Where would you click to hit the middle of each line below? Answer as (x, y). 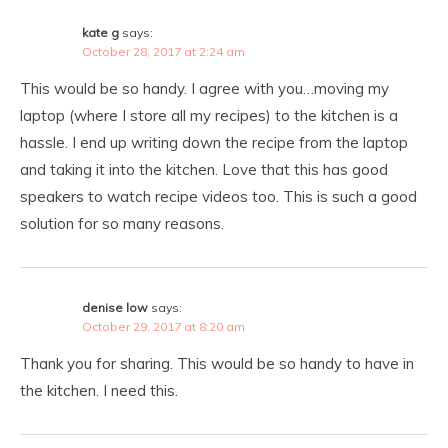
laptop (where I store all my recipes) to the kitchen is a (209, 115)
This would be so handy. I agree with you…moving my (204, 88)
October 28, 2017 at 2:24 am (163, 51)
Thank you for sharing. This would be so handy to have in (217, 363)
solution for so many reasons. (122, 223)
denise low (115, 307)
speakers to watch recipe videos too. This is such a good (218, 196)
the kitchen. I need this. (99, 390)
